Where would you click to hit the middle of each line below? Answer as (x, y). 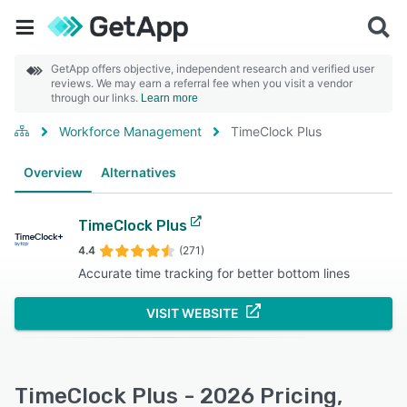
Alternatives (139, 172)
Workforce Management (130, 131)
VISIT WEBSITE (193, 313)
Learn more (169, 98)
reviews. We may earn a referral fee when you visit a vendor (202, 83)
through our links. (96, 98)
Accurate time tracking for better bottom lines (214, 273)
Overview (53, 172)
